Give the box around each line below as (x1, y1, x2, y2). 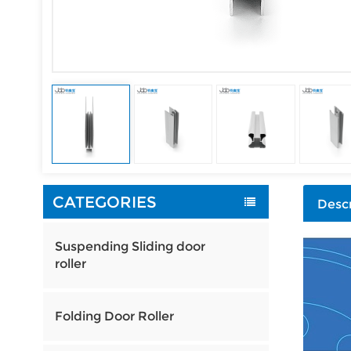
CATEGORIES (52, 192, 157, 212)
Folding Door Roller (54, 309, 174, 324)
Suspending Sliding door (54, 239, 205, 255)
